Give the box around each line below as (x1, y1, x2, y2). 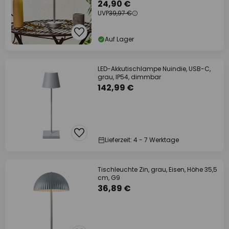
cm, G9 (98, 173, 120, 182)
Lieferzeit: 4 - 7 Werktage (105, 135, 179, 144)
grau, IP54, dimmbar (98, 73, 161, 81)
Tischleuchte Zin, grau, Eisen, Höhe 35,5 (98, 165, 217, 174)
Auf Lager (105, 35, 134, 43)
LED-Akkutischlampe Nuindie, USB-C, (98, 64, 211, 73)
